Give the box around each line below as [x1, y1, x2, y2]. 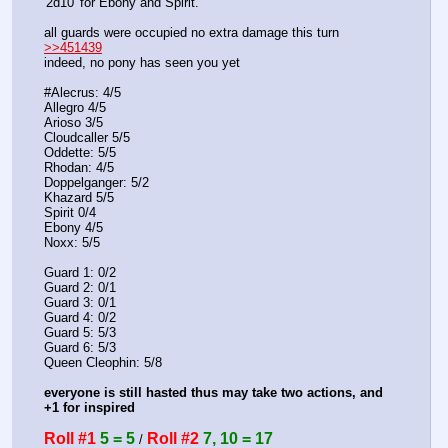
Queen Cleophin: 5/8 [44, 355, 166, 371]
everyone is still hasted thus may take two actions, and [44, 385, 383, 401]
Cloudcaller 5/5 [44, 130, 130, 146]
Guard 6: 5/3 [44, 340, 116, 356]
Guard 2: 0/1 [44, 280, 116, 296]
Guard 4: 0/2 [44, 310, 116, 326]
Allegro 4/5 [44, 100, 106, 116]
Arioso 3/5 [44, 115, 103, 131]
